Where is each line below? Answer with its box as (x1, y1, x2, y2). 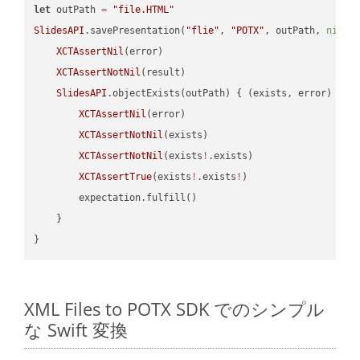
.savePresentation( (84, 24, 186, 36)
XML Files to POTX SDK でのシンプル (24, 297, 325, 321)
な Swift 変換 (24, 317, 128, 342)
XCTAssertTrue (79, 170, 153, 182)
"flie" (186, 24, 220, 36)
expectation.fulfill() (34, 191, 198, 203)
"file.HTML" (112, 3, 175, 15)
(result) (141, 66, 186, 78)
